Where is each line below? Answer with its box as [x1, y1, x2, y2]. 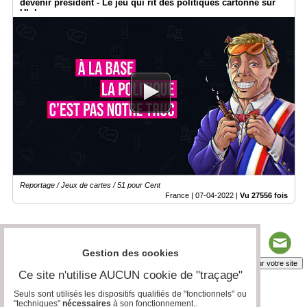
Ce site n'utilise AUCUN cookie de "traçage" [18, 269, 243, 282]
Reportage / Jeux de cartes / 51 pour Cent [20, 181, 160, 190]
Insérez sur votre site [226, 259, 297, 268]
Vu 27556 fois [240, 191, 288, 200]
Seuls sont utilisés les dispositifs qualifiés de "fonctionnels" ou [14, 289, 247, 299]
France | [165, 191, 195, 200]
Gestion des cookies [82, 247, 179, 259]
